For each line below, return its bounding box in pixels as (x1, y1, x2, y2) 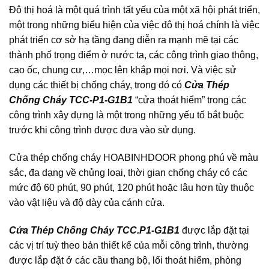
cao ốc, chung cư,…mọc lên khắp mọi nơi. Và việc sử (9, 65, 237, 76)
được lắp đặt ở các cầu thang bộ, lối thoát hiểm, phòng (9, 255, 241, 265)
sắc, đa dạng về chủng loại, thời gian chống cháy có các (9, 168, 247, 178)
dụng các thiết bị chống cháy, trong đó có (9, 80, 184, 91)
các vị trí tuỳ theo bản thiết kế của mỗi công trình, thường (9, 240, 249, 250)
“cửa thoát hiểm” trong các (133, 95, 246, 106)
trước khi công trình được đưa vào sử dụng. (9, 125, 196, 136)
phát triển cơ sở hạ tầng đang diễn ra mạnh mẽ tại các (9, 35, 238, 46)
